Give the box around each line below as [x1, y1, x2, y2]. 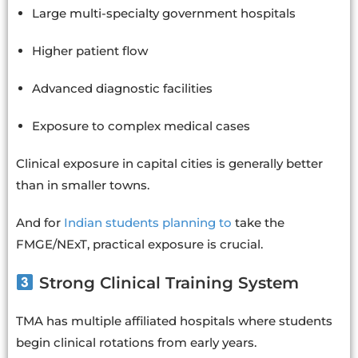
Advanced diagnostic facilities [32, 81, 213, 97]
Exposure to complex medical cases [32, 118, 250, 134]
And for [16, 215, 64, 231]
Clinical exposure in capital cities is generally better [16, 156, 323, 172]
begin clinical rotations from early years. [16, 335, 257, 351]
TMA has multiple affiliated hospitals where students [16, 313, 332, 329]
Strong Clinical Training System [34, 273, 299, 293]
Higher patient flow [32, 43, 148, 59]
